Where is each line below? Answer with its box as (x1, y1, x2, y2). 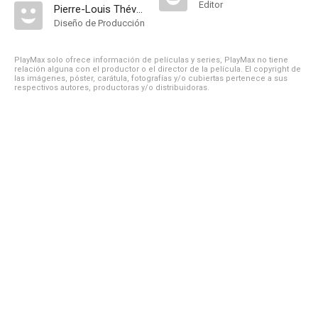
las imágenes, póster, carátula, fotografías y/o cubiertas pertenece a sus (14, 74, 287, 83)
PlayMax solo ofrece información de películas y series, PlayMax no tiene (14, 55, 288, 65)
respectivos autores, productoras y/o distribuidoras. (14, 83, 209, 92)
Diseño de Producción (54, 18, 145, 28)
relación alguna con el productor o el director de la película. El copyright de (14, 65, 301, 74)
